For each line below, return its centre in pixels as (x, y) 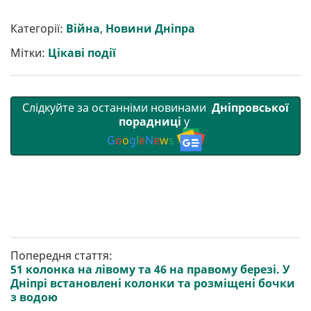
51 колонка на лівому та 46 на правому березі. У (150, 269)
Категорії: (38, 28)
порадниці (150, 122)
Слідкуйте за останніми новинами (116, 108)
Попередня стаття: (61, 255)
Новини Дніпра (150, 28)
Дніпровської (249, 108)
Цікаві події (82, 52)
